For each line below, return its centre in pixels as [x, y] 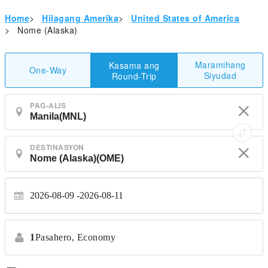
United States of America [185, 18]
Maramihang [220, 65]
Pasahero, [54, 237]
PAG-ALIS [48, 105]
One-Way [48, 70]
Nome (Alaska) [48, 30]
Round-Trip [134, 76]
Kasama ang [134, 65]
